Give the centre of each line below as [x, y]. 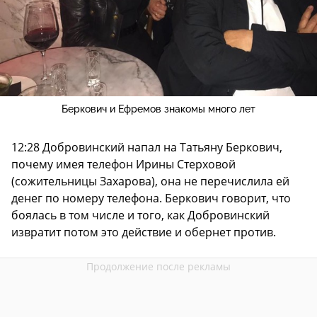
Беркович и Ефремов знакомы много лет [158, 109]
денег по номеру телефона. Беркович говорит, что [151, 198]
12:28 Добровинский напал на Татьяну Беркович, [147, 148]
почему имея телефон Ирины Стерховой [123, 165]
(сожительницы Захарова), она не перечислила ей [150, 181]
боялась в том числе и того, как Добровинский [140, 215]
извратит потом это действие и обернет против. [144, 232]
